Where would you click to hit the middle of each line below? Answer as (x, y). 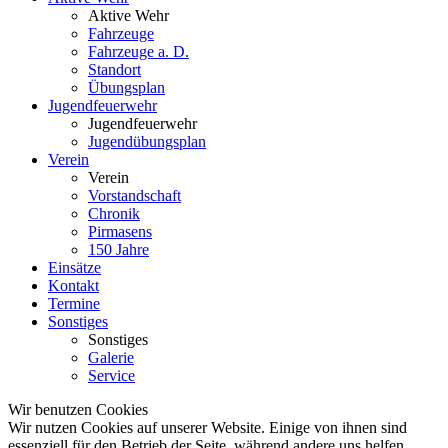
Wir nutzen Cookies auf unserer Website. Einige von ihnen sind (207, 427)
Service (111, 375)
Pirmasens (120, 231)
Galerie (111, 357)
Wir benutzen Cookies (78, 409)
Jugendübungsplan (147, 141)
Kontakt (73, 285)
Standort (114, 69)
